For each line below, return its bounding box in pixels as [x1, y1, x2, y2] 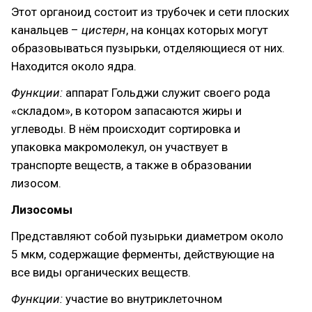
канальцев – [11, 23, 81, 37]
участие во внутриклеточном [63, 292, 222, 306]
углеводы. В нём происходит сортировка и [11, 122, 240, 136]
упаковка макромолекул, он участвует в [11, 140, 228, 154]
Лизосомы [11, 203, 72, 217]
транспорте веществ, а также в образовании [11, 158, 251, 172]
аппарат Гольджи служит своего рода [65, 86, 270, 100]
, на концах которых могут [126, 23, 268, 37]
